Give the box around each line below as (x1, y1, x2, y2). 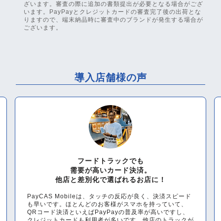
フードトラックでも (77, 157, 144, 165)
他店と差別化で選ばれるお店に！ (55, 176, 166, 184)
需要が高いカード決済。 (70, 166, 151, 175)
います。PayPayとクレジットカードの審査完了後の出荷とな (24, 8, 201, 16)
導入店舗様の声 (74, 72, 147, 83)
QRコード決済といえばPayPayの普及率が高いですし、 (27, 209, 189, 216)
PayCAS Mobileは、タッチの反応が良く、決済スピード (27, 193, 192, 200)
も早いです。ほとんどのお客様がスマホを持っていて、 (27, 201, 188, 208)
